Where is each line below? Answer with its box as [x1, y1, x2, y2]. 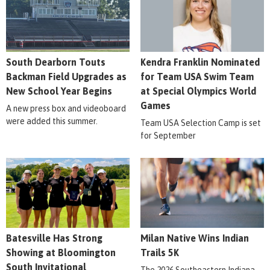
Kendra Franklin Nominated [140, 57, 260, 68]
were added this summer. [6, 116, 98, 127]
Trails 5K [140, 247, 179, 259]
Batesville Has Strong [6, 233, 102, 244]
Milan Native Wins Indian [140, 233, 249, 244]
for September [140, 131, 196, 141]
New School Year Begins [6, 86, 112, 97]
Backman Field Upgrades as [6, 71, 127, 83]
